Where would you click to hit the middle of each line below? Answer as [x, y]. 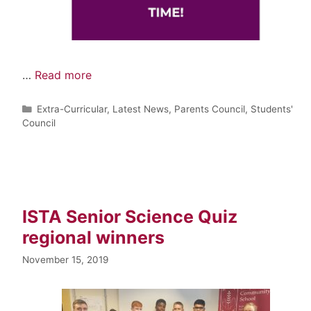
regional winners [93, 237]
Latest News [141, 109]
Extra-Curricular [72, 109]
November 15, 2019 [65, 259]
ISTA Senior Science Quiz [130, 216]
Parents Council [210, 109]
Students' [272, 109]
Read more [63, 75]
